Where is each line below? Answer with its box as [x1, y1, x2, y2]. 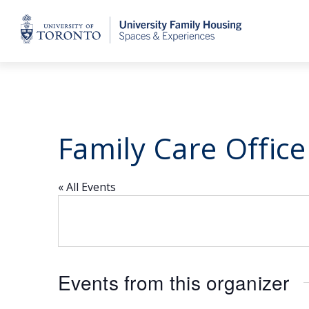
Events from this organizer [58, 268, 290, 296]
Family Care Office [58, 128, 306, 168]
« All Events [58, 179, 116, 195]
